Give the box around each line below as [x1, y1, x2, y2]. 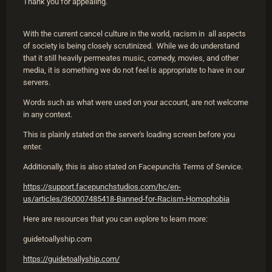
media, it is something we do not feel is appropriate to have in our [23, 66, 245, 75]
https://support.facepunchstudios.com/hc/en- [23, 182, 181, 192]
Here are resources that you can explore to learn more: [23, 214, 208, 224]
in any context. [23, 110, 76, 120]
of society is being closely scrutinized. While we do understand [23, 41, 239, 51]
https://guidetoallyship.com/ [23, 254, 120, 264]
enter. [23, 142, 42, 152]
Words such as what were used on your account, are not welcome [23, 98, 248, 107]
